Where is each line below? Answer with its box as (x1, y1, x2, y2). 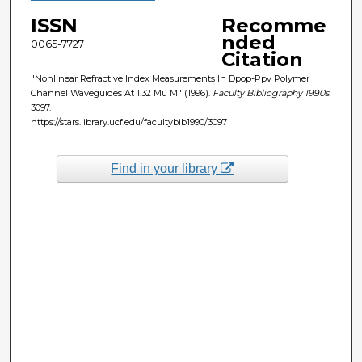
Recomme (221, 13, 326, 37)
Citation (221, 47, 303, 71)
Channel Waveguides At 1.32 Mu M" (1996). (30, 86, 213, 99)
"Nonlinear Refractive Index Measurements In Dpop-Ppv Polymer (30, 72, 309, 84)
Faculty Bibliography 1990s (212, 86, 329, 99)
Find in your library (111, 161, 221, 175)
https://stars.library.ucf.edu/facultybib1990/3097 (30, 116, 227, 128)
